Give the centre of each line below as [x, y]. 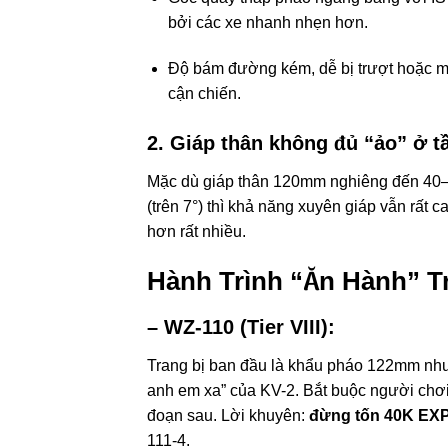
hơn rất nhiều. [196, 232]
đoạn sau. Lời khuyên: [228, 415]
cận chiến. [204, 94]
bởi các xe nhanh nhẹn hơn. [267, 23]
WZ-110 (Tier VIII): [249, 326]
